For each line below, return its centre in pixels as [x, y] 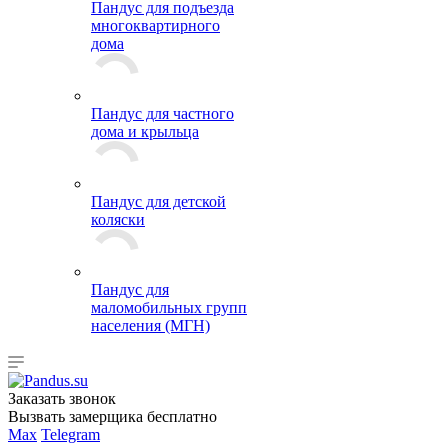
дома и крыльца [145, 131]
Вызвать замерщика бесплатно [112, 416]
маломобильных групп [169, 307]
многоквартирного [155, 25]
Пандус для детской [158, 201]
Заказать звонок [62, 398]
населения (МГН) [150, 325]
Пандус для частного [162, 113]
